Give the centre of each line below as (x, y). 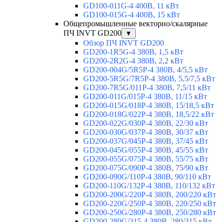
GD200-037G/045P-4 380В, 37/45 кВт (146, 141)
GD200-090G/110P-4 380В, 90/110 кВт (147, 177)
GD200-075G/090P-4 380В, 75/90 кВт (146, 168)
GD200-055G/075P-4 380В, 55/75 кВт (146, 159)
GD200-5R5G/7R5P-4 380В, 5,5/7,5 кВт (149, 79)
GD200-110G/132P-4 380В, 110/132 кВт (149, 186)
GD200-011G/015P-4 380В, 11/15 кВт (145, 97)
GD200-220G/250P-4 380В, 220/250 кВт (150, 204)
